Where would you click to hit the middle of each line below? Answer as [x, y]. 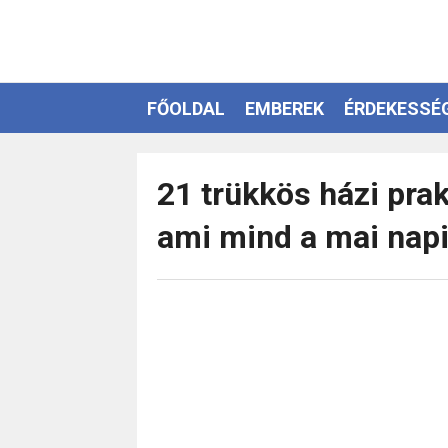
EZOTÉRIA [189, 158]
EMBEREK [284, 108]
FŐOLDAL [186, 108]
